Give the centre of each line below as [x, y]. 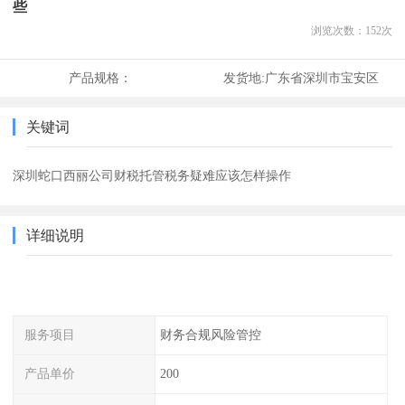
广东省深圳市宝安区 [321, 78]
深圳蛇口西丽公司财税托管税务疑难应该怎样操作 [152, 176]
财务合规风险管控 [210, 335]
